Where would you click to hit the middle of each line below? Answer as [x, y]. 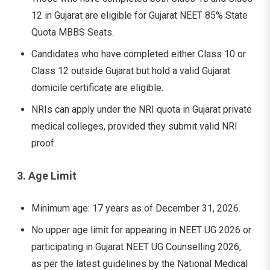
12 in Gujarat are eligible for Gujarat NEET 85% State [140, 15]
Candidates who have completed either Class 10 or [139, 54]
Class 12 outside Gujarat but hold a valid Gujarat [131, 71]
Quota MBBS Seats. [73, 32]
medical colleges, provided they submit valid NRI [134, 126]
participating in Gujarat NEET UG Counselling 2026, [136, 246]
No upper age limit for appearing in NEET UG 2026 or [141, 230]
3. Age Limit [47, 175]
